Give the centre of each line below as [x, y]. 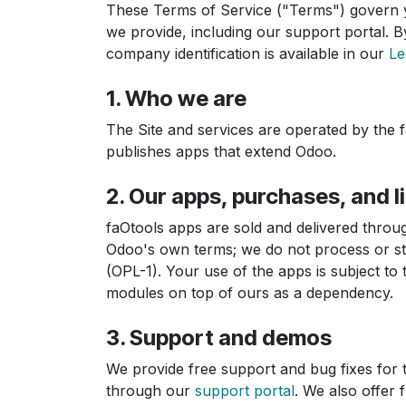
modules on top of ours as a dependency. [250, 293]
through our [150, 391]
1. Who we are [176, 98]
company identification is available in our [247, 53]
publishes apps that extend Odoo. [221, 151]
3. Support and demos [219, 338]
